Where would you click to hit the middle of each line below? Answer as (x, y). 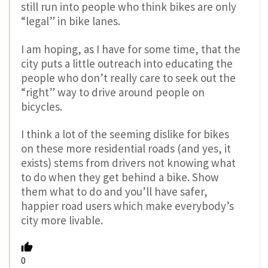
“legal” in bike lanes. (71, 21)
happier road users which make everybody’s (127, 206)
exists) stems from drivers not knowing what (128, 163)
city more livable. (62, 220)
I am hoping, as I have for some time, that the (131, 49)
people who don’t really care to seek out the (128, 77)
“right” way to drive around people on (113, 92)
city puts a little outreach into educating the (127, 63)
